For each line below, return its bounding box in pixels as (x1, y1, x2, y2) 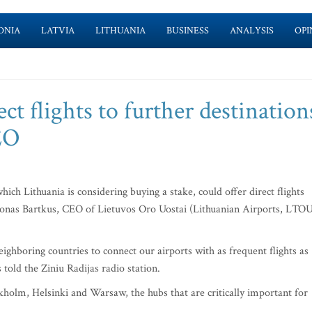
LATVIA (40, 24, 75, 37)
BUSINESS (166, 24, 209, 37)
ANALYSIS (229, 24, 274, 37)
